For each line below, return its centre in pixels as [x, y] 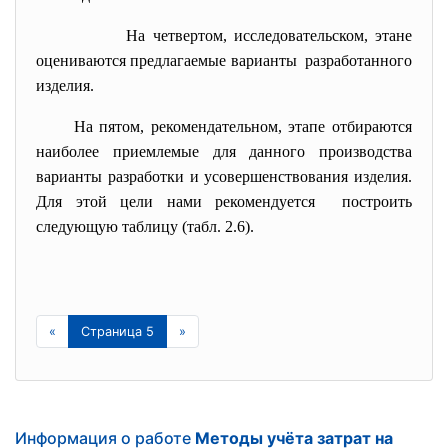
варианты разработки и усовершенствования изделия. [224, 176]
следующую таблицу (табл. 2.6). [145, 226]
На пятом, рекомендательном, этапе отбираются [243, 126]
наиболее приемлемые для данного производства [224, 151]
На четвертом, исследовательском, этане [269, 35]
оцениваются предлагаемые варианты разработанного [224, 60]
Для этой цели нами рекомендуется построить [224, 201]
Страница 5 [117, 331]
